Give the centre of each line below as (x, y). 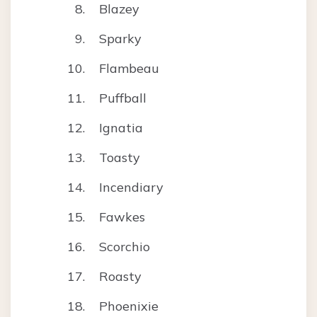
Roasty (120, 277)
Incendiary (131, 188)
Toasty (120, 158)
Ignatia (121, 128)
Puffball (123, 98)
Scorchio (125, 247)
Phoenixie (129, 306)
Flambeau (129, 69)
